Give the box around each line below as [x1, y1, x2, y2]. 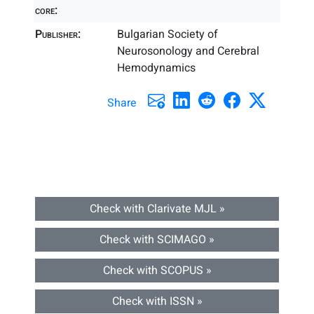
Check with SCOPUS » [102, 262, 212, 279]
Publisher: [35, 26, 81, 43]
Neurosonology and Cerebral [117, 43, 260, 60]
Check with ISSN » [111, 293, 203, 310]
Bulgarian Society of [117, 26, 219, 43]
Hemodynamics [117, 60, 196, 76]
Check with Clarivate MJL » [89, 200, 225, 217]
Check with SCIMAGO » [100, 231, 214, 248]
